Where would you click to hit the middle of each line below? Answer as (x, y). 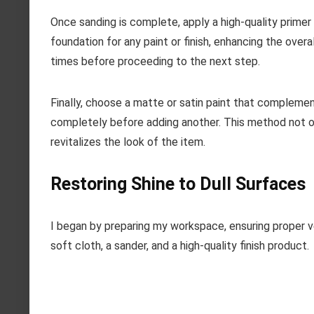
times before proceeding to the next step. (155, 62)
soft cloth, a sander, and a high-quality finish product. (180, 246)
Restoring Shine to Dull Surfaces (178, 184)
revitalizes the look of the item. (128, 142)
